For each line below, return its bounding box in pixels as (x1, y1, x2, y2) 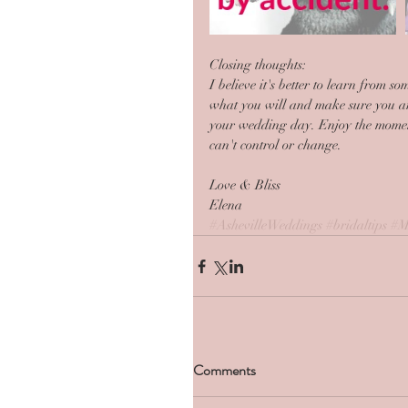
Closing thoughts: (209, 56, 306, 73)
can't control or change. (209, 137, 345, 153)
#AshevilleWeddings (209, 217, 322, 233)
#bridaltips (326, 217, 387, 233)
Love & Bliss (209, 177, 280, 193)
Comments (193, 360, 256, 381)
